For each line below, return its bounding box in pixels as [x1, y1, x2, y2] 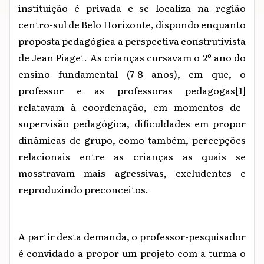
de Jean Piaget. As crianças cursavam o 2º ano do [18, 49, 246, 64]
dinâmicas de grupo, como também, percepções [18, 132, 246, 147]
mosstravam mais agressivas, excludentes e [18, 165, 246, 180]
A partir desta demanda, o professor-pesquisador [18, 229, 246, 243]
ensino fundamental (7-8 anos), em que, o [18, 66, 246, 81]
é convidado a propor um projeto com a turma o [18, 245, 246, 260]
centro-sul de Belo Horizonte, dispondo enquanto [18, 16, 246, 31]
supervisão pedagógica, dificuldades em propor [18, 115, 246, 130]
